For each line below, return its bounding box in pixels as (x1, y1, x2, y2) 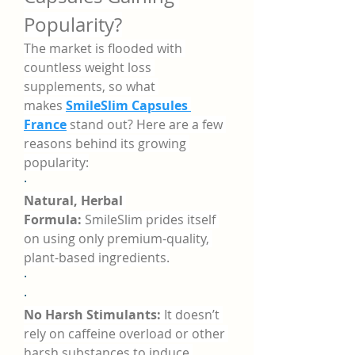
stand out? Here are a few (67, 116, 223, 133)
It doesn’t (161, 306, 219, 323)
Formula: (24, 211, 82, 228)
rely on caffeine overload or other (24, 325, 225, 342)
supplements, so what (24, 78, 155, 95)
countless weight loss (24, 59, 151, 76)
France (24, 116, 67, 133)
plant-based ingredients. (24, 249, 170, 266)
